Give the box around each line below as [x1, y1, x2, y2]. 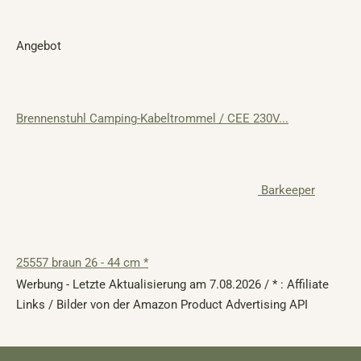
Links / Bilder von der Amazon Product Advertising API [16, 297, 308, 313]
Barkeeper [261, 183, 315, 198]
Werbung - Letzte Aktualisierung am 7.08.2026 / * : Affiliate [16, 277, 329, 293]
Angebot [16, 39, 61, 54]
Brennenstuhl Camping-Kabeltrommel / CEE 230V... [16, 111, 288, 127]
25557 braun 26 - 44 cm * [16, 255, 148, 271]
